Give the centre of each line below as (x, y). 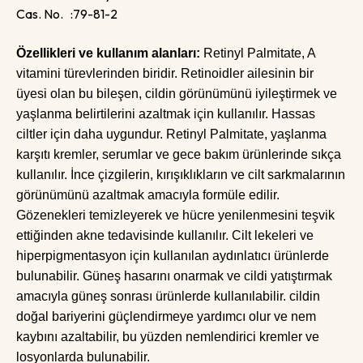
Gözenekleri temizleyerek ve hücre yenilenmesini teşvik (175, 215)
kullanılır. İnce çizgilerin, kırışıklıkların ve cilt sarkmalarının (181, 175)
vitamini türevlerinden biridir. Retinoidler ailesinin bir (165, 73)
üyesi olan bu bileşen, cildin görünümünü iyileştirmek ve (177, 94)
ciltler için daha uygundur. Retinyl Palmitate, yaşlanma (171, 134)
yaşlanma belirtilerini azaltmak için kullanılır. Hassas (166, 114)
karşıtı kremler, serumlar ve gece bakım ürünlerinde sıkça (179, 154)
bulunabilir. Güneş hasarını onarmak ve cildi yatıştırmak (174, 276)
